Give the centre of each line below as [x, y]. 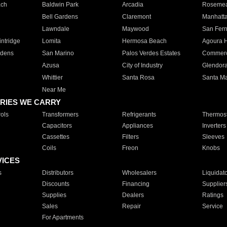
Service [212, 206]
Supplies [54, 195]
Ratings [213, 195]
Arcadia [133, 5]
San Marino [58, 53]
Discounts [55, 184]
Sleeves [213, 137]
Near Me [54, 90]
